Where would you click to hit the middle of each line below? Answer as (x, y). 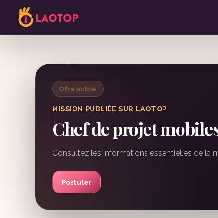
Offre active (78, 89)
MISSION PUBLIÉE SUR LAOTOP (109, 109)
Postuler (76, 182)
